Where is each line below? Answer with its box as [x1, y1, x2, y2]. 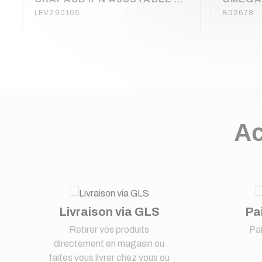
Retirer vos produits [69, 224, 150, 235]
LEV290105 [35, 8, 80, 17]
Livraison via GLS [58, 205, 160, 218]
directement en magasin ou [54, 238, 165, 249]
